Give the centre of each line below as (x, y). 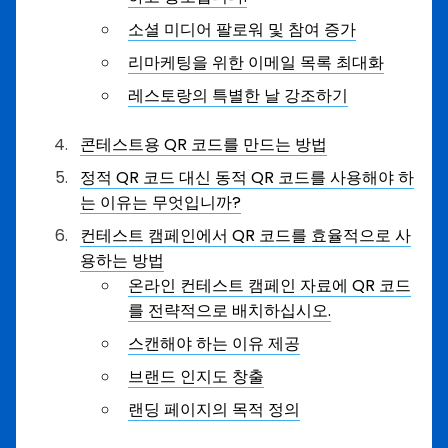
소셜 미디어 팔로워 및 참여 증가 (242, 30)
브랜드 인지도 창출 (196, 377)
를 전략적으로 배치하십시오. (229, 311)
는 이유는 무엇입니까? (160, 203)
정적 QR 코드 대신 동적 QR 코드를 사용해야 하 (247, 178)
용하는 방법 (122, 261)
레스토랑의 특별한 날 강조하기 (238, 96)
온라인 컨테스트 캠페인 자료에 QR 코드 (269, 286)
